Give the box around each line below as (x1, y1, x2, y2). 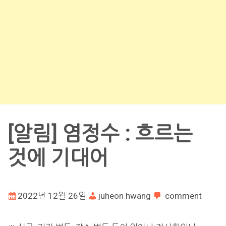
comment (165, 190, 202, 201)
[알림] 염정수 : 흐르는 (8, 122, 193, 146)
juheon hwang (98, 190, 151, 201)
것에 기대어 (8, 146, 108, 170)
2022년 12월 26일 (18, 190, 86, 201)
